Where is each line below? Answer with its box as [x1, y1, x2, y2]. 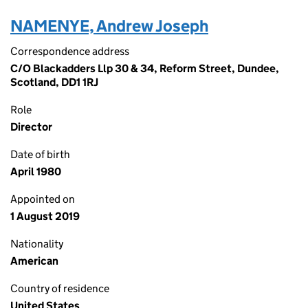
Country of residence [10, 282, 109, 295]
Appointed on [10, 192, 75, 206]
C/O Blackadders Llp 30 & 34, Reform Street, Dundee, [10, 62, 279, 75]
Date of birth [10, 148, 70, 161]
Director [10, 120, 52, 133]
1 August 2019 [10, 210, 80, 223]
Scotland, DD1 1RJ [10, 76, 98, 89]
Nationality [10, 237, 63, 250]
